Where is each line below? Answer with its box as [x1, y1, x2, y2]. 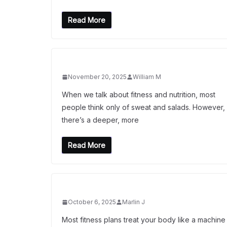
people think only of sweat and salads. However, [62, 103, 225, 111]
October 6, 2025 [68, 198, 116, 206]
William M [133, 73, 161, 81]
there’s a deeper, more [62, 116, 139, 124]
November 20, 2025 [68, 73, 127, 81]
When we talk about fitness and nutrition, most [62, 90, 215, 99]
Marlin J [122, 198, 145, 206]
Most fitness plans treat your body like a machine [62, 215, 225, 224]
